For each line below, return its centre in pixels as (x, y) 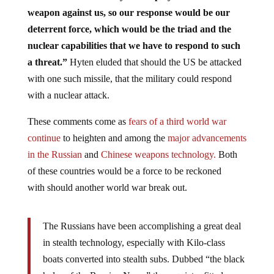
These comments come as (76, 112)
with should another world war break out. (107, 178)
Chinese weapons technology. (159, 145)
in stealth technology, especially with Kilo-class (134, 233)
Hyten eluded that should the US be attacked (155, 52)
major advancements (207, 128)
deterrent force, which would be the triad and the (129, 19)
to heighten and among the (114, 128)
